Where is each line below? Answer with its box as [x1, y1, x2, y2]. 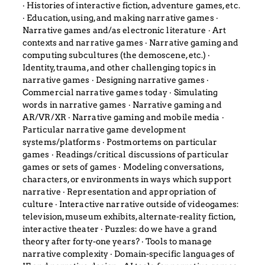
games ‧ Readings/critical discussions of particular [22, 150, 230, 159]
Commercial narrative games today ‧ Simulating [22, 88, 218, 97]
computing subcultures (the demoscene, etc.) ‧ [22, 50, 211, 60]
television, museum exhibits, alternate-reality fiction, [22, 212, 236, 221]
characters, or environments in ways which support [22, 174, 231, 184]
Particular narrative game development [22, 125, 186, 134]
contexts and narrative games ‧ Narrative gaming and [22, 38, 239, 47]
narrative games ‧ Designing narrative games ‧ [22, 75, 209, 85]
